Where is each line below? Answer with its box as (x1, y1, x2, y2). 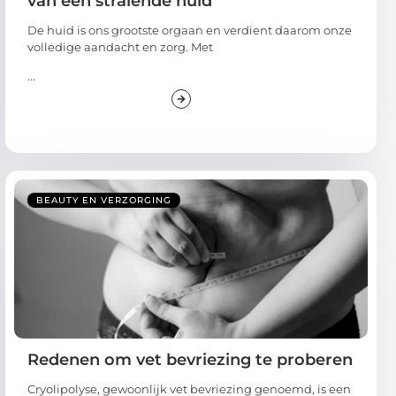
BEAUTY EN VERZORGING (36, 191, 171, 203)
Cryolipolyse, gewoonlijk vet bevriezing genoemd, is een (27, 378, 351, 393)
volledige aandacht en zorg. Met (27, 35, 213, 50)
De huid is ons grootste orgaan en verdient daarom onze (27, 19, 352, 34)
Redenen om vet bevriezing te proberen (27, 346, 353, 367)
